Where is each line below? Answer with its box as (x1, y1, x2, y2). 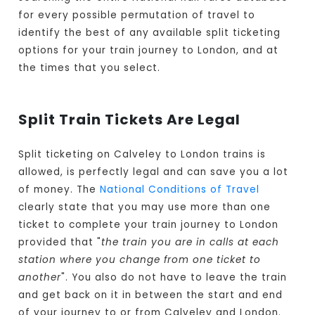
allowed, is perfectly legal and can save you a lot (18, 165, 289, 179)
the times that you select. (18, 61, 161, 75)
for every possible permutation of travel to (18, 8, 256, 22)
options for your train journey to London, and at (18, 44, 279, 58)
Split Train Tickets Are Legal (18, 110, 241, 130)
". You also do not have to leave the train (61, 271, 288, 285)
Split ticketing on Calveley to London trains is (18, 148, 266, 162)
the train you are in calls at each (101, 236, 280, 250)
